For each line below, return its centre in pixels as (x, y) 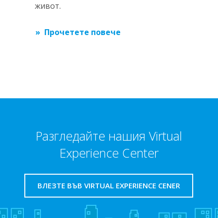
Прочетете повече (82, 32)
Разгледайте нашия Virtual (109, 136)
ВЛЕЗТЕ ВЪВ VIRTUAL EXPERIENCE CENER (109, 185)
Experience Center (109, 153)
